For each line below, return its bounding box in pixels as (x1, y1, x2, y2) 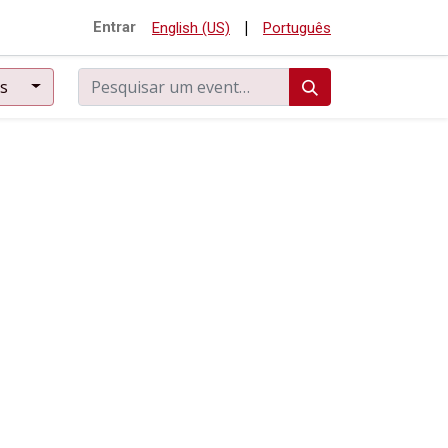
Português (263, 19, 331, 38)
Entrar (93, 18, 136, 37)
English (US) (152, 19, 230, 38)
